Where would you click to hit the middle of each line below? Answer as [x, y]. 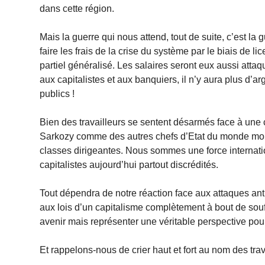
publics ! [57, 93]
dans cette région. [77, 8]
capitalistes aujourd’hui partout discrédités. [129, 164]
